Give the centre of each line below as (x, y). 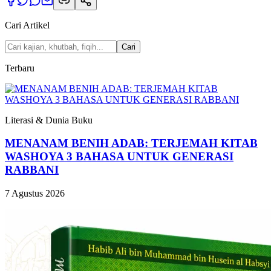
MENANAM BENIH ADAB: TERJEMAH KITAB (131, 143)
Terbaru (20, 68)
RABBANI (32, 170)
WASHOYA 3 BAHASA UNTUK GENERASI (119, 157)
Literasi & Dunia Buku (49, 120)
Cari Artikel (27, 25)
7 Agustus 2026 (35, 194)
